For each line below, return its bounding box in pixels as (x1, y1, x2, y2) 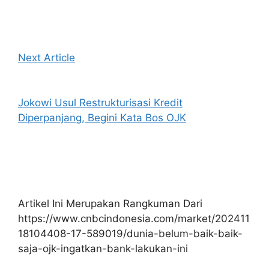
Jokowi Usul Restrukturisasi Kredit (18, 96, 183, 109)
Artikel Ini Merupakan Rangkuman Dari (18, 198, 202, 210)
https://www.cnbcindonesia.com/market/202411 (18, 213, 250, 225)
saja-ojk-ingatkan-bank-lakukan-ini (18, 243, 188, 255)
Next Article (18, 51, 75, 64)
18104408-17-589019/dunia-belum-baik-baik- (18, 228, 243, 240)
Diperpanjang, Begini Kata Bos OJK (18, 111, 186, 124)
